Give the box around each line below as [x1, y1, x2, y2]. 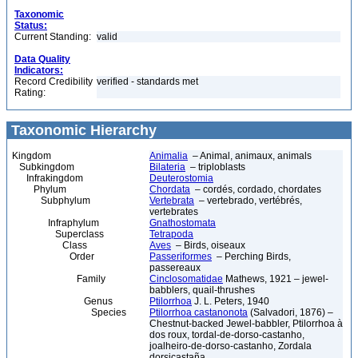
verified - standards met [97, 76, 198, 87]
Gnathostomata [149, 217, 216, 229]
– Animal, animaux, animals [188, 150, 312, 161]
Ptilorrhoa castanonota [149, 307, 248, 318]
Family [12, 273, 105, 284]
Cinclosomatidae [149, 273, 223, 284]
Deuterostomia [149, 173, 213, 184]
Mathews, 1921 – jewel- [223, 273, 328, 284]
